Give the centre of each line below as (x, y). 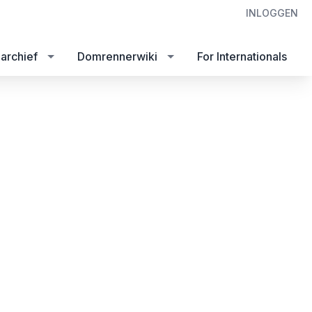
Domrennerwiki (117, 56)
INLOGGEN (272, 13)
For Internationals (242, 56)
